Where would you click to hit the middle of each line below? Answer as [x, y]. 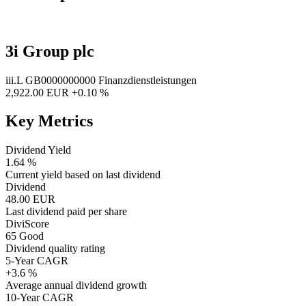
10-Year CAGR [40, 298]
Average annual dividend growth [76, 286]
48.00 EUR [30, 199]
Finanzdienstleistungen [148, 80]
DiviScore [27, 224]
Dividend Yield [38, 150]
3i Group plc [50, 51]
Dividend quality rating [55, 249]
